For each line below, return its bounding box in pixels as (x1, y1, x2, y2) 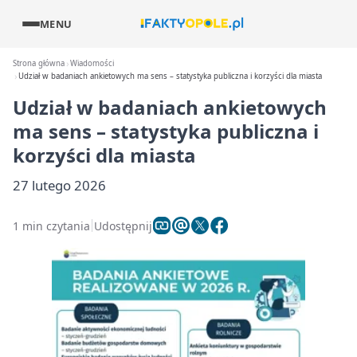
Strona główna (13, 58, 65, 69)
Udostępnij (94, 218, 152, 233)
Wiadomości (70, 58, 115, 69)
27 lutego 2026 (13, 176, 106, 194)
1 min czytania (13, 218, 90, 233)
